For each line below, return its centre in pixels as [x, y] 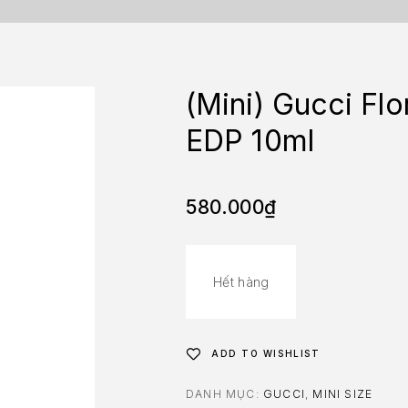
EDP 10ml [250, 140]
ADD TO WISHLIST [266, 353]
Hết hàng [241, 281]
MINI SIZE [343, 393]
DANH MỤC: [224, 393]
